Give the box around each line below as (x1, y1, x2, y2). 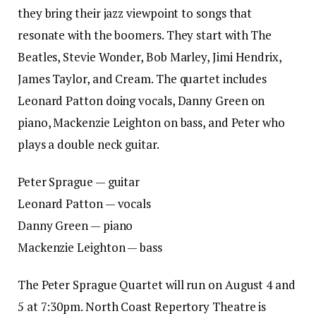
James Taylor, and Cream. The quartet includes (18, 71, 267, 87)
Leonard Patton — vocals (18, 195, 152, 212)
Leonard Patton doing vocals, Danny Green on (18, 92, 265, 109)
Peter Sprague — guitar (18, 174, 140, 190)
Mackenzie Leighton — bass (18, 239, 162, 256)
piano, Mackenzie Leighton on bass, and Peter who (18, 114, 285, 131)
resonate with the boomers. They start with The (18, 27, 272, 44)
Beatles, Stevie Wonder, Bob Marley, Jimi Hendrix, (18, 49, 281, 66)
